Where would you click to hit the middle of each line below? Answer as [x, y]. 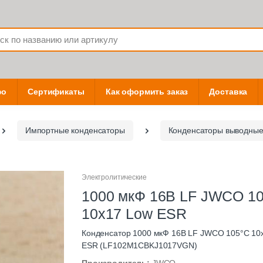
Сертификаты [56, 92]
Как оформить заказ [147, 92]
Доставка [228, 92]
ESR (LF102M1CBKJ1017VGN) [139, 246]
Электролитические [114, 178]
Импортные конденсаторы [75, 131]
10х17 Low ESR [134, 214]
